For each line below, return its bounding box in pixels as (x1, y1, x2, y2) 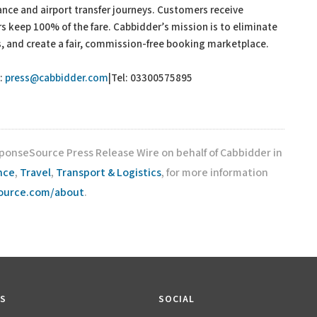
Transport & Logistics (56, 166, 161, 180)
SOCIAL (158, 293, 195, 306)
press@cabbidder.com (5, 71, 108, 85)
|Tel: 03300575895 (108, 71, 192, 85)
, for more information (161, 166, 268, 180)
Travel (20, 166, 51, 180)
